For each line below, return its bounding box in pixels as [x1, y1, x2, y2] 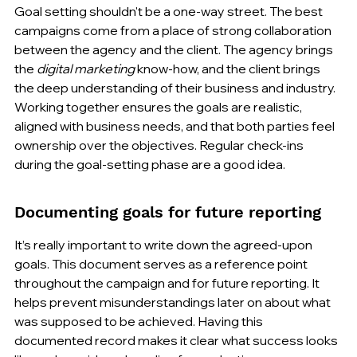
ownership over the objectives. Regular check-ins [14, 136, 306, 153]
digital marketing [37, 60, 135, 76]
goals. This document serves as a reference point [14, 255, 310, 272]
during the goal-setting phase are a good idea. [14, 155, 285, 172]
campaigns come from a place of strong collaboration [14, 22, 334, 38]
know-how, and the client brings [135, 60, 323, 76]
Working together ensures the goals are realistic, [14, 98, 304, 115]
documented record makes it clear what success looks [14, 331, 340, 348]
